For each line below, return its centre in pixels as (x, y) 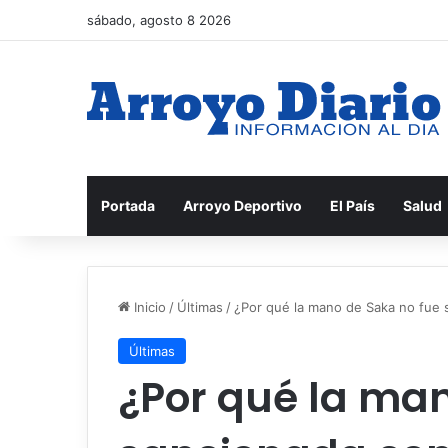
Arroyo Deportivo (242, 205)
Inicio (148, 307)
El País (352, 205)
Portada (128, 205)
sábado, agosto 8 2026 (159, 20)
